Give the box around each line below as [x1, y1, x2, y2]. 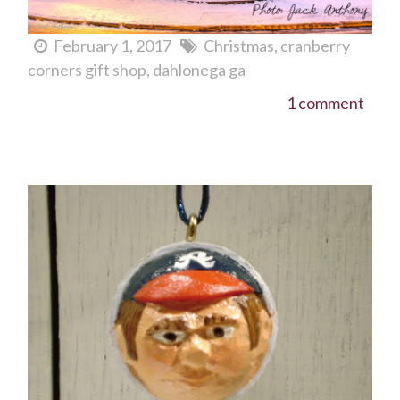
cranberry [280, 36, 350, 56]
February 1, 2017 [54, 36, 171, 56]
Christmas [204, 36, 274, 56]
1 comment [287, 93, 364, 113]
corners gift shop [28, 60, 146, 80]
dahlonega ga [153, 60, 246, 80]
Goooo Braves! [28, 155, 116, 179]
